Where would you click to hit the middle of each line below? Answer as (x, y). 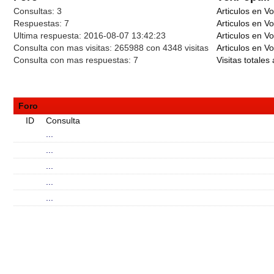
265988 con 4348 (150, 48)
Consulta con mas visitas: (64, 48)
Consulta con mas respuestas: (73, 60)
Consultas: (35, 11)
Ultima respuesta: (49, 36)
